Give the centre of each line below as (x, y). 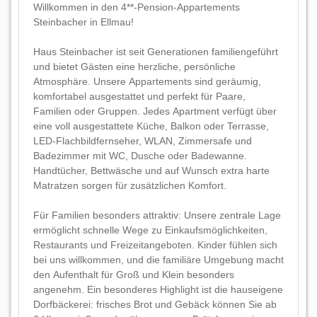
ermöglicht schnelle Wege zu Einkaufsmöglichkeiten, (150, 230)
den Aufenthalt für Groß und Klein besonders (134, 275)
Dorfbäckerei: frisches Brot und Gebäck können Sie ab (155, 304)
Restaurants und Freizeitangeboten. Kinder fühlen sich (155, 245)
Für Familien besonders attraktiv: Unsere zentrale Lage (157, 215)
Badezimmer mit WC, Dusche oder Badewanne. (140, 156)
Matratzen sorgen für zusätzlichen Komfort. (130, 185)
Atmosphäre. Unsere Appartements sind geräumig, (147, 81)
